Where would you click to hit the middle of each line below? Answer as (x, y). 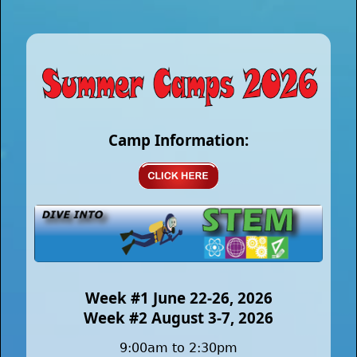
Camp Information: (178, 139)
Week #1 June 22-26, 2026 (178, 298)
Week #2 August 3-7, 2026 (178, 318)
